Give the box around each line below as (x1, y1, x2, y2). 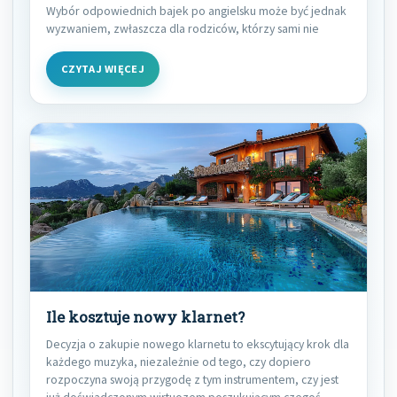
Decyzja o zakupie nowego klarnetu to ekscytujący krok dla (46, 335, 349, 352)
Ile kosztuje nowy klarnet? (46, 307, 245, 327)
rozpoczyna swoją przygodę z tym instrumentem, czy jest (46, 370, 339, 387)
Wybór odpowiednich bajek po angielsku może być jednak (46, 2, 346, 19)
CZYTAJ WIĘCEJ (61, 61, 145, 75)
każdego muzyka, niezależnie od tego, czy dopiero (46, 353, 311, 370)
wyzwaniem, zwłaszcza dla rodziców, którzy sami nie (46, 19, 319, 36)
